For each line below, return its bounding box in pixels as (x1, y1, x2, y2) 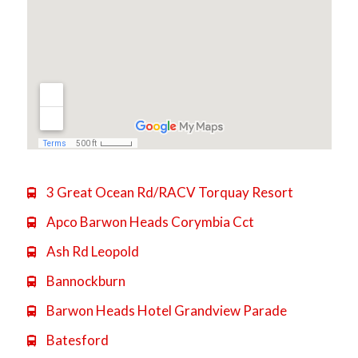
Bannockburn (43, 272, 125, 289)
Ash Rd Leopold (43, 242, 139, 260)
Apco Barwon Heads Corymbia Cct (43, 213, 254, 230)
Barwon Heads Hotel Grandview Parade (43, 301, 287, 319)
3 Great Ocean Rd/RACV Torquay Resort (43, 183, 293, 201)
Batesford (43, 331, 109, 348)
